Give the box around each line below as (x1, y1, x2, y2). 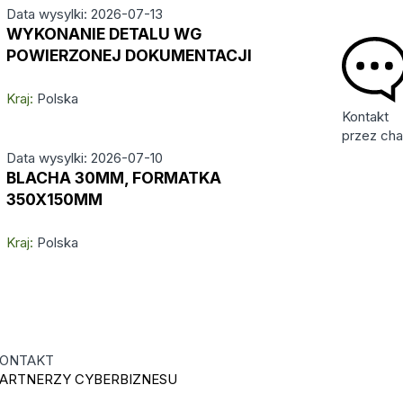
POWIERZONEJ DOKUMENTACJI (5, 46, 252, 65)
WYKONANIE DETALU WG (5, 24, 201, 43)
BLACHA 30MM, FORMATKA (5, 168, 221, 187)
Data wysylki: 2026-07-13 (5, 5, 163, 22)
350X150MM (5, 190, 103, 209)
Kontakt (342, 107, 389, 125)
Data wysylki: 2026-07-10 (5, 149, 163, 166)
